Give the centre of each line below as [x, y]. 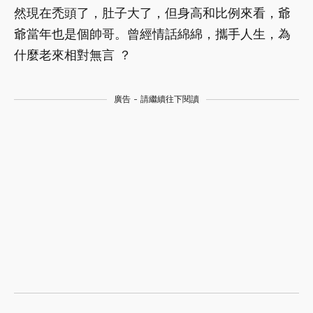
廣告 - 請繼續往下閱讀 [156, 99]
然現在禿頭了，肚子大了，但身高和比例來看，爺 [152, 13]
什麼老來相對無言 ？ [73, 54]
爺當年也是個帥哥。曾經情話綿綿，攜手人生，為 [152, 34]
